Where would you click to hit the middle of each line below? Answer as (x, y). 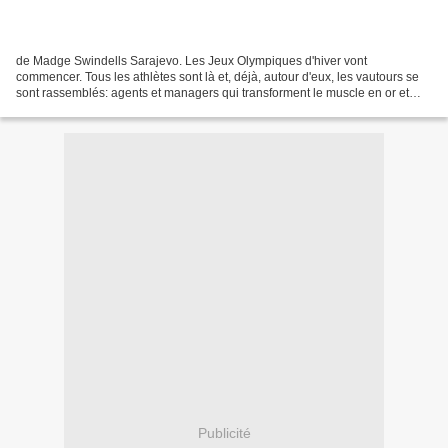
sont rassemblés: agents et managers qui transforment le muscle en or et (212, 93)
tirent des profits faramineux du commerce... (134, 109)
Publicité (224, 432)
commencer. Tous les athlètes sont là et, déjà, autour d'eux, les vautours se (217, 77)
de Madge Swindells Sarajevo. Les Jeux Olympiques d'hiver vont (191, 61)
